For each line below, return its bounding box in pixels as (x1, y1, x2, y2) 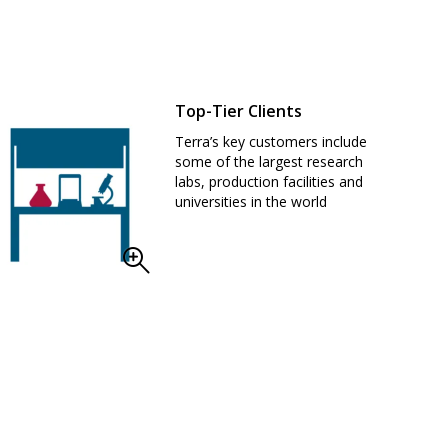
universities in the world (175, 191, 328, 211)
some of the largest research (175, 151, 364, 171)
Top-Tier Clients (175, 99, 303, 122)
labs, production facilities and (175, 171, 364, 191)
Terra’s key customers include (175, 131, 368, 151)
